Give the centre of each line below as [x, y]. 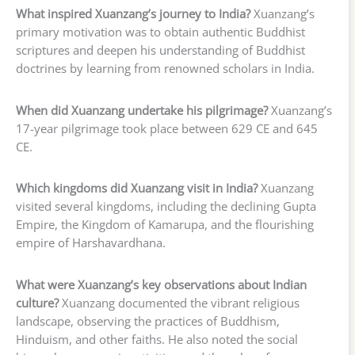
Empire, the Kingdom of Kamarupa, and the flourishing [165, 225]
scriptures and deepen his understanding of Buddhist [160, 50]
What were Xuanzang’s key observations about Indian [161, 285]
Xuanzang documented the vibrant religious [179, 303]
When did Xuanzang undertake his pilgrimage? [142, 110]
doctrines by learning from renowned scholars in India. [165, 68]
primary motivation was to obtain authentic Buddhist [160, 31]
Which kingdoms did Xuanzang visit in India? [137, 188]
